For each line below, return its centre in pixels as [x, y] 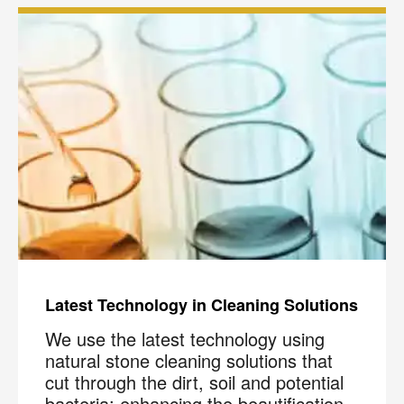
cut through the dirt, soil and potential [194, 381]
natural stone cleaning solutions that [189, 360]
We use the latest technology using [185, 338]
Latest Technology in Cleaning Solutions [202, 304]
